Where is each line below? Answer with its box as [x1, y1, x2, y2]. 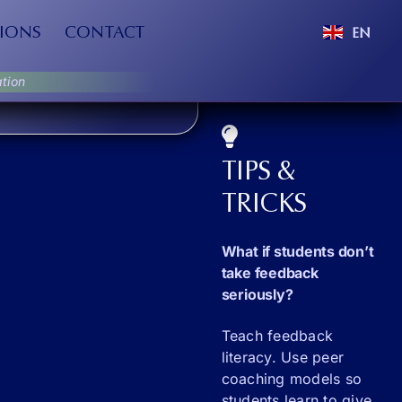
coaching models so [221, 369, 363, 388]
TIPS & [221, 160, 297, 187]
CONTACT [64, 25, 145, 42]
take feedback [221, 264, 319, 283]
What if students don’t [221, 242, 374, 261]
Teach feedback [221, 326, 334, 345]
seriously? [221, 285, 293, 304]
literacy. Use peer [221, 347, 345, 366]
